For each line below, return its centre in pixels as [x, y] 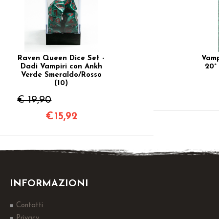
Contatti [30, 206]
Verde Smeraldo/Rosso [61, 75]
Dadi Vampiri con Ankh [61, 67]
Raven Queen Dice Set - [61, 59]
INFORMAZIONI [49, 184]
